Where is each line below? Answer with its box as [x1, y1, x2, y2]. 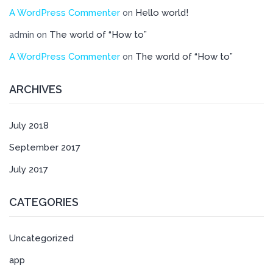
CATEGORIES [9, 196, 79, 208]
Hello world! [135, 7, 188, 18]
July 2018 [9, 120, 49, 131]
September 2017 [9, 142, 80, 153]
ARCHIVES [9, 83, 62, 96]
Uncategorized [9, 233, 74, 244]
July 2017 [9, 164, 48, 175]
